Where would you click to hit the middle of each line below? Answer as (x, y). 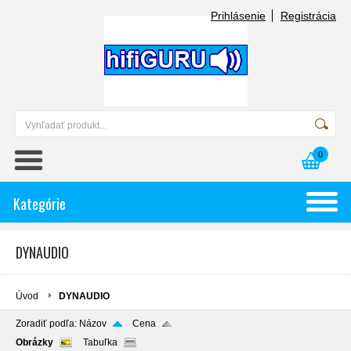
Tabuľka (100, 342)
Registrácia (308, 16)
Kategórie (40, 204)
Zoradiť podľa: (47, 324)
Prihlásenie (238, 16)
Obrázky (34, 342)
